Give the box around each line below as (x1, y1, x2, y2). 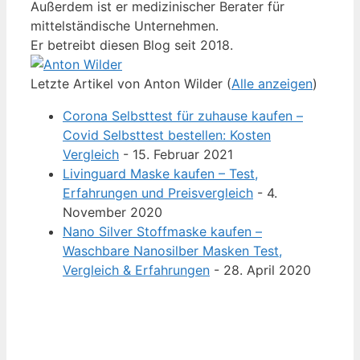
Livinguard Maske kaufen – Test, (63, 166, 258, 182)
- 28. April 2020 (210, 262, 311, 279)
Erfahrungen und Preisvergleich (63, 185, 253, 202)
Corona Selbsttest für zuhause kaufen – (63, 108, 303, 125)
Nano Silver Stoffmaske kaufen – (63, 223, 262, 240)
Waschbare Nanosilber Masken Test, (63, 243, 282, 260)
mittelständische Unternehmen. (31, 18, 219, 35)
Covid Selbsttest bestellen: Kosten (63, 127, 271, 144)
